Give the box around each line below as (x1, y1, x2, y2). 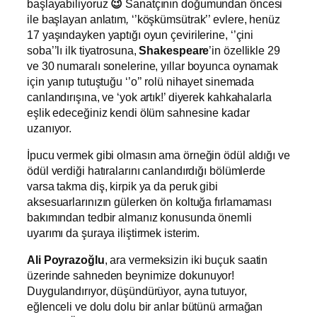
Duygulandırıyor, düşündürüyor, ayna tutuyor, (27, 284, 247, 298)
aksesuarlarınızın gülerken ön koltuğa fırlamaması (27, 195, 272, 209)
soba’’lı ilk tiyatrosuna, (27, 43, 139, 57)
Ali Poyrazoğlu (27, 253, 105, 267)
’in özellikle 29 (209, 43, 280, 57)
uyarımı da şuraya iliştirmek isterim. (27, 226, 200, 240)
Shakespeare (139, 43, 209, 57)
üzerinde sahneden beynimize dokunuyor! (27, 269, 235, 282)
